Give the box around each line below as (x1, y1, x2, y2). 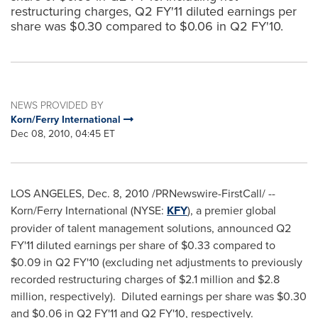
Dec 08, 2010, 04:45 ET (11, 126, 115, 141)
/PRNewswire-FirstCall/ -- (149, 185, 275, 201)
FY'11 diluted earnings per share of (11, 237, 181, 253)
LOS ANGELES (11, 185, 82, 201)
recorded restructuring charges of (11, 271, 179, 287)
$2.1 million (179, 271, 234, 287)
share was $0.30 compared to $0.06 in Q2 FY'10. (11, 17, 283, 35)
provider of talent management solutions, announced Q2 (11, 220, 291, 236)
